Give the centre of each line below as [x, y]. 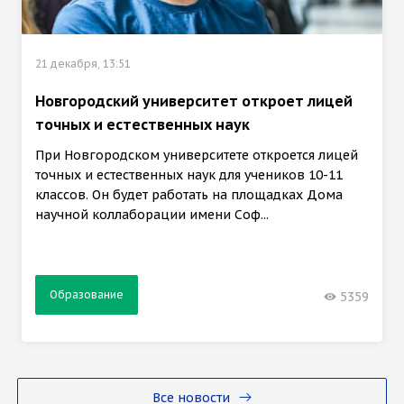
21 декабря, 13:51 [83, 63]
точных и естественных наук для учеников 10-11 [189, 174]
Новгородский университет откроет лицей [194, 101]
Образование [87, 294]
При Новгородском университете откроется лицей [197, 155]
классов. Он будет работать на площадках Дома [189, 194]
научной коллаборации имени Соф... [152, 214]
